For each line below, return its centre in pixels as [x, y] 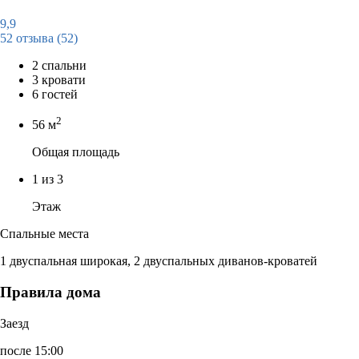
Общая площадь [76, 152]
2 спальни [59, 65]
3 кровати [59, 79]
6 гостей [55, 94]
